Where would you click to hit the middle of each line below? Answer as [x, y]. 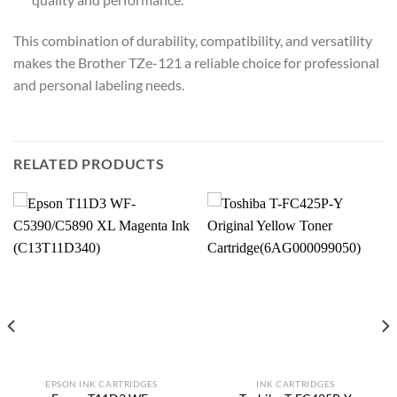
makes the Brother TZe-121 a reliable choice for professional [196, 63]
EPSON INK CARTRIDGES [101, 383]
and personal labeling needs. [99, 85]
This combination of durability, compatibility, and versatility [193, 41]
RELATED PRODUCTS [89, 163]
